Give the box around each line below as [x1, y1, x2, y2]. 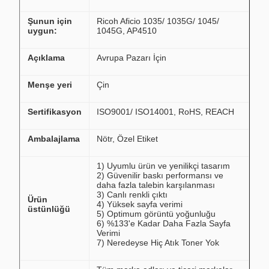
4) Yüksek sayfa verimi [97, 199, 183, 209]
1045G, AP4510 [97, 26, 157, 35]
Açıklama [28, 53, 65, 62]
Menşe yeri [28, 80, 72, 89]
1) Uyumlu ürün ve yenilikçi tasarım [97, 161, 230, 171]
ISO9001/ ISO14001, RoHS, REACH [97, 107, 234, 116]
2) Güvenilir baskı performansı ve [97, 171, 223, 180]
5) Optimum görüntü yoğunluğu [97, 209, 216, 219]
